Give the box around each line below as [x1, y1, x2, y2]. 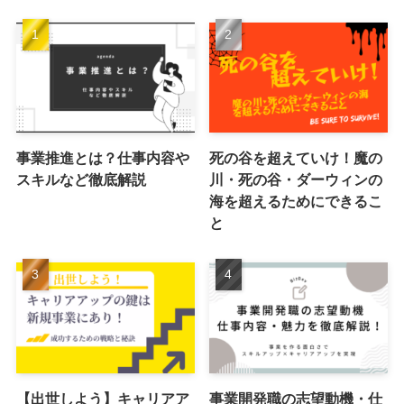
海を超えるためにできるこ [209, 193, 383, 210]
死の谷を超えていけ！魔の [209, 150, 383, 167]
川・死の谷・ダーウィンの [209, 171, 383, 188]
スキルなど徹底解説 [15, 171, 146, 188]
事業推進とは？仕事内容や [15, 150, 189, 167]
